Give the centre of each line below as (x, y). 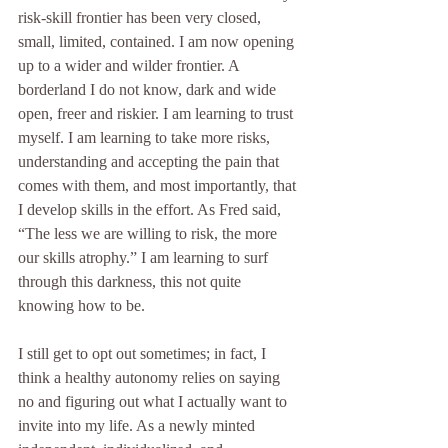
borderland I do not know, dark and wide (149, 89)
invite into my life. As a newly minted (138, 425)
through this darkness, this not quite (131, 281)
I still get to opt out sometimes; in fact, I (144, 353)
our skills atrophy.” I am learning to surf (145, 257)
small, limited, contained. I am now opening (158, 41)
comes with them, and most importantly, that (159, 185)
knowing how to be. (81, 305)
